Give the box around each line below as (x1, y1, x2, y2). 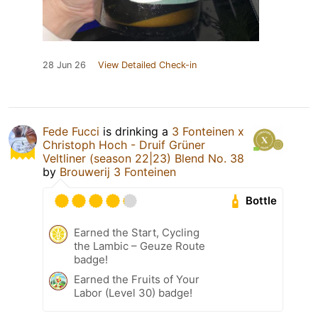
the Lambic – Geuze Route (74, 238, 205, 253)
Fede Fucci (43, 124, 99, 138)
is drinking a (99, 124, 172, 138)
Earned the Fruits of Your (74, 272, 199, 286)
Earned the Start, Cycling (74, 225, 199, 239)
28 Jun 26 (43, 59, 86, 70)
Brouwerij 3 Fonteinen (60, 164, 176, 179)
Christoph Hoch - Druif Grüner (43, 137, 205, 152)
